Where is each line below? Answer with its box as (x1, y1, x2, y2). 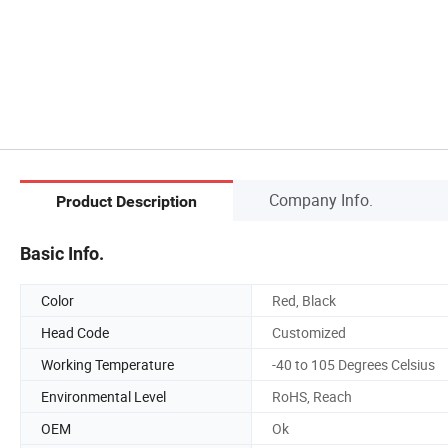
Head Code (41, 322, 109, 342)
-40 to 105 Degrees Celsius (272, 354, 435, 374)
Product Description (56, 192, 197, 212)
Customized (272, 322, 346, 342)
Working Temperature (41, 354, 174, 374)
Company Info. (269, 188, 373, 211)
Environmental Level (41, 386, 166, 406)
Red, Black (272, 290, 336, 310)
